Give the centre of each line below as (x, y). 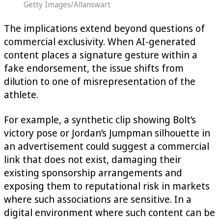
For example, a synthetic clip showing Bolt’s (100, 119)
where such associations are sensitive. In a (98, 199)
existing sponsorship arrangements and (93, 172)
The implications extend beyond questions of (104, 28)
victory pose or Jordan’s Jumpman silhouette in (107, 133)
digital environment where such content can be (110, 212)
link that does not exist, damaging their (93, 159)
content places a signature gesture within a (101, 55)
